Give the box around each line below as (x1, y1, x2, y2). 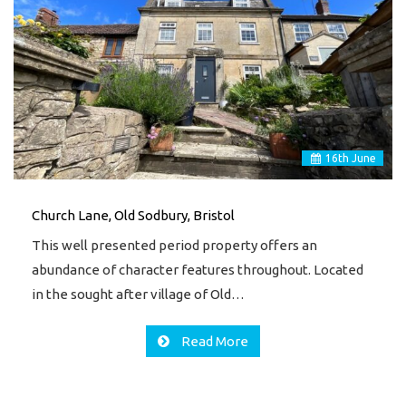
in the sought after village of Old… (32, 286, 245, 302)
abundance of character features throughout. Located (32, 262, 363, 277)
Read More (179, 333, 248, 349)
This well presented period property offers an (32, 237, 317, 253)
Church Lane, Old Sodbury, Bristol (32, 208, 235, 223)
